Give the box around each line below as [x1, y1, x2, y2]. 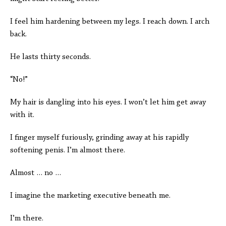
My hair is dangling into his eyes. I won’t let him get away [10, 98, 206, 106]
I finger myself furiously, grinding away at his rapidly [10, 134, 189, 142]
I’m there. [10, 214, 45, 222]
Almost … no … [10, 169, 63, 177]
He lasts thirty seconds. [10, 53, 93, 61]
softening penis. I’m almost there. [10, 146, 131, 154]
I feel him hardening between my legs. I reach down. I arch [10, 18, 210, 26]
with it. [10, 111, 34, 119]
